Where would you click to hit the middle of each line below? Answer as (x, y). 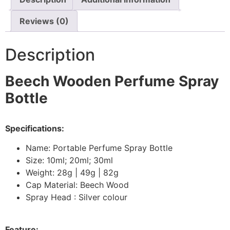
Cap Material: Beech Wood (77, 185)
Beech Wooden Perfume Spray (112, 81)
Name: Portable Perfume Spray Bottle (99, 148)
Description (50, 54)
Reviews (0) (44, 21)
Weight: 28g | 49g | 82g (72, 173)
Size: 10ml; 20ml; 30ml (69, 160)
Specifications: (36, 129)
